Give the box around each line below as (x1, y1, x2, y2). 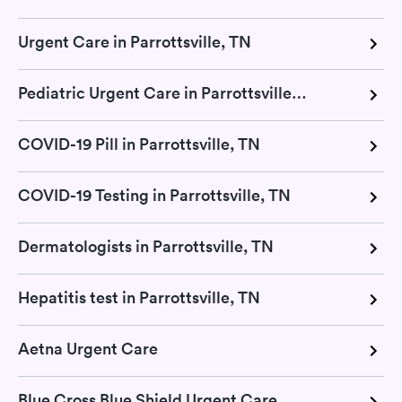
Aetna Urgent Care (18, 338, 158, 359)
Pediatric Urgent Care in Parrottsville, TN (292, 83, 307, 103)
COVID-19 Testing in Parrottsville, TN (18, 185, 291, 205)
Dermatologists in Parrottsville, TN (18, 236, 274, 257)
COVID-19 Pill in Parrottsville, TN (18, 134, 260, 154)
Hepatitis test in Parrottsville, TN (18, 287, 260, 308)
